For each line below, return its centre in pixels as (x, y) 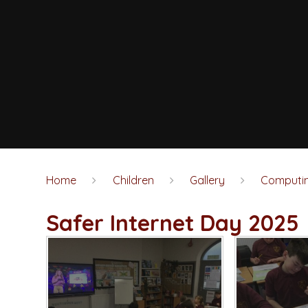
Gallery (207, 180)
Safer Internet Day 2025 (173, 223)
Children (133, 180)
